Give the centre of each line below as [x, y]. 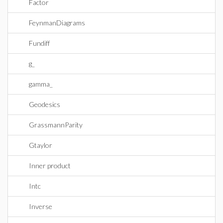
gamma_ [41, 84]
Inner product [50, 166]
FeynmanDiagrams [57, 23]
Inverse [41, 206]
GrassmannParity [56, 125]
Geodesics [45, 104]
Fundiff [39, 43]
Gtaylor [41, 145]
